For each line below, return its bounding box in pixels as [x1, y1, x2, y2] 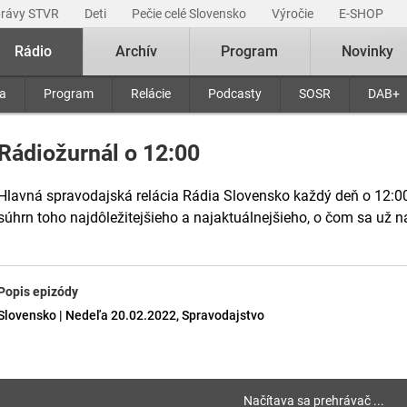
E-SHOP [339, 6, 386, 21]
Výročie [272, 6, 316, 21]
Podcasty [208, 86, 262, 101]
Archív [115, 43, 157, 60]
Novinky [342, 43, 394, 60]
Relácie [131, 86, 171, 101]
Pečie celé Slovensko [132, 6, 249, 21]
